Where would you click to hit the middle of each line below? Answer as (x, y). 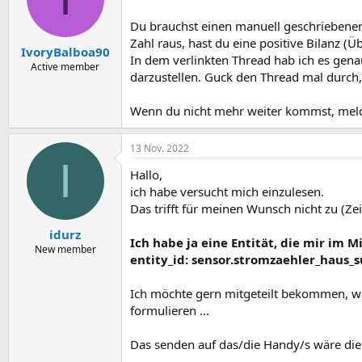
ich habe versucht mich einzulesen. (227, 192)
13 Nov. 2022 (160, 149)
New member (65, 249)
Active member (65, 66)
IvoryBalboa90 (65, 51)
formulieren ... (170, 311)
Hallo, (146, 175)
